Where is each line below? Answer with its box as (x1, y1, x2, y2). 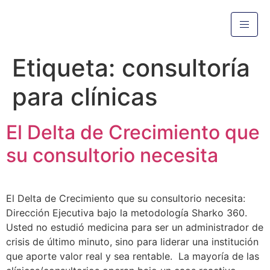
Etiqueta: (12, 53, 122, 83)
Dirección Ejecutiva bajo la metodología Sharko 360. (6, 207, 247, 219)
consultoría (122, 53, 250, 83)
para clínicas (12, 82, 157, 111)
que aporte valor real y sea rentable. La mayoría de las (6, 250, 259, 262)
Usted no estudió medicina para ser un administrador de (6, 221, 263, 233)
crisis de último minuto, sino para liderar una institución (6, 236, 259, 248)
